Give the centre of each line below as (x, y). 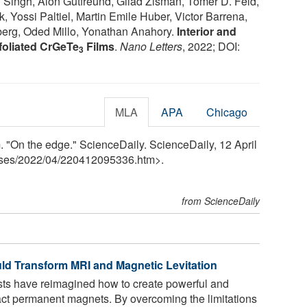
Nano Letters (151, 46)
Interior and (207, 31)
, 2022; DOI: (211, 46)
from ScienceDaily (221, 200)
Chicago (227, 112)
